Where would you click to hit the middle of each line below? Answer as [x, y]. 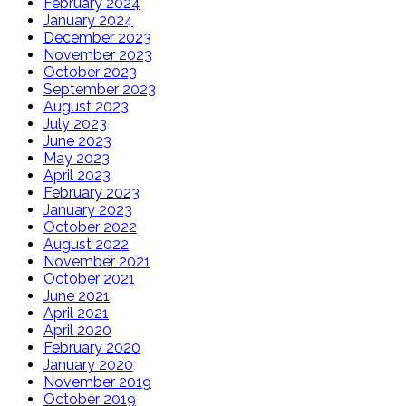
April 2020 [77, 330]
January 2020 [88, 364]
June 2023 [77, 140]
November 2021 [97, 261]
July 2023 [75, 123]
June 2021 [77, 295]
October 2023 [90, 72]
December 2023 [97, 37]
